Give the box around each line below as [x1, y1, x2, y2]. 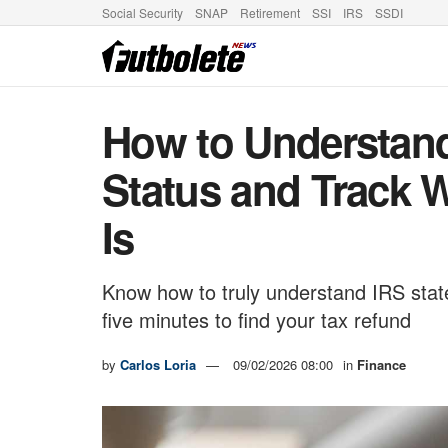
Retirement [240, 4, 300, 21]
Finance [357, 354, 406, 374]
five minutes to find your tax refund [102, 304, 411, 334]
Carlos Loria [120, 354, 196, 374]
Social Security [102, 4, 183, 21]
